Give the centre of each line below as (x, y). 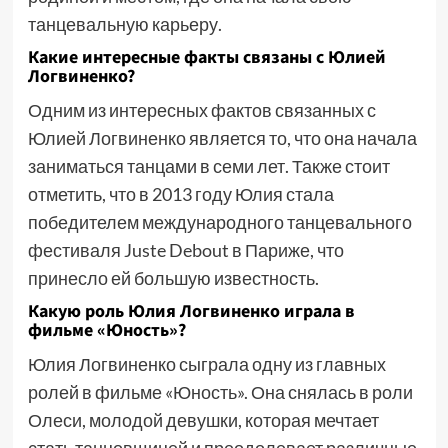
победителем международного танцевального (219, 222)
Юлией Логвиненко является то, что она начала (222, 138)
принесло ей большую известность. (173, 278)
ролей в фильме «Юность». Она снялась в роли (220, 392)
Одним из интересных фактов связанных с (201, 110)
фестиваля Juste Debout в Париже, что (185, 250)
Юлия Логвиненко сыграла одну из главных (206, 364)
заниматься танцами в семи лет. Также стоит (208, 166)
